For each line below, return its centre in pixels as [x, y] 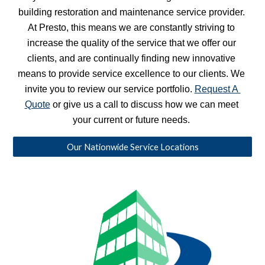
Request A [216, 89]
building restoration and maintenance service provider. [132, 12]
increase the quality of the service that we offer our [131, 43]
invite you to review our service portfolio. [109, 89]
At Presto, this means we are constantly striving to [131, 28]
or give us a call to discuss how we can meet [144, 104]
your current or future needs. [132, 120]
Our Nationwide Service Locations [132, 147]
